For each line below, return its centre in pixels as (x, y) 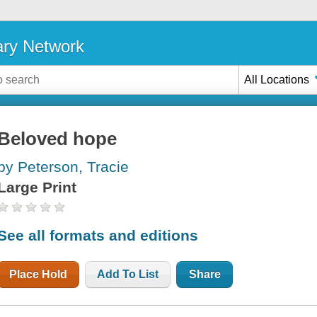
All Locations (277, 79)
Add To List (128, 274)
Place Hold (39, 274)
